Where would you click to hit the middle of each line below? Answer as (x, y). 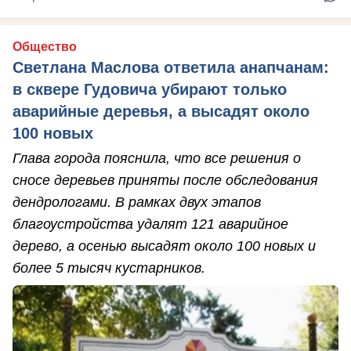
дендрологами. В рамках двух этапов (137, 203)
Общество (45, 47)
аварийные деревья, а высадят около (161, 112)
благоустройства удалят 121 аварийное (150, 224)
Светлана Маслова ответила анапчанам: (171, 68)
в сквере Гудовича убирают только (150, 90)
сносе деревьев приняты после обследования (165, 181)
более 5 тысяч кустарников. (109, 268)
